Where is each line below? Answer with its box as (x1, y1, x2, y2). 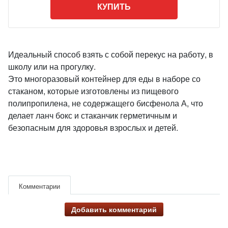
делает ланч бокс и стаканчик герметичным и (8, 109, 177, 121)
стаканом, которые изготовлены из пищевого (8, 85, 179, 97)
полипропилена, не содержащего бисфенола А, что (8, 97, 203, 109)
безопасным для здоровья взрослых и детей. (8, 122, 178, 133)
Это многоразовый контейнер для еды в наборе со (8, 73, 201, 84)
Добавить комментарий (71, 204, 157, 214)
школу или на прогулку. (8, 61, 96, 72)
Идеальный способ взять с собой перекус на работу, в (8, 48, 213, 60)
